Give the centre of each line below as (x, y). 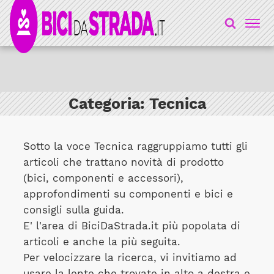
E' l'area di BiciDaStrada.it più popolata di (131, 226)
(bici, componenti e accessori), (103, 178)
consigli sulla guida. (73, 210)
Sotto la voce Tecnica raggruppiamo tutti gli (135, 146)
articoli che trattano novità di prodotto (123, 162)
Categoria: (109, 104)
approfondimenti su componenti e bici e (128, 194)
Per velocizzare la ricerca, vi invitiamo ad (130, 257)
